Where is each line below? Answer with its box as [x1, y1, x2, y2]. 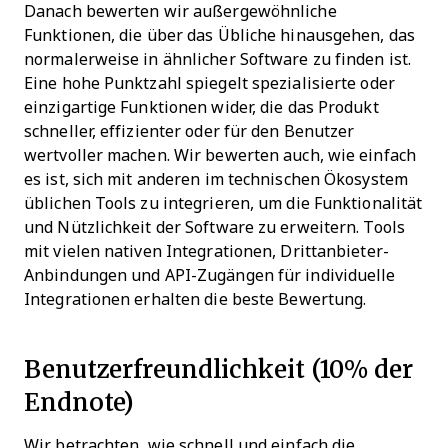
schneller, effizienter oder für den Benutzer [24, 122, 355, 140]
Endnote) [24, 383, 135, 419]
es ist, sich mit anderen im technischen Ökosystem [24, 170, 408, 188]
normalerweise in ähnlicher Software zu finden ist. [24, 50, 412, 68]
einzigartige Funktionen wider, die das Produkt [24, 98, 379, 116]
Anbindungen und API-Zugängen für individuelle [24, 266, 396, 284]
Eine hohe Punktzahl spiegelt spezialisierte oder [24, 74, 395, 92]
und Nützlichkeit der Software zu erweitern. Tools [24, 218, 405, 236]
